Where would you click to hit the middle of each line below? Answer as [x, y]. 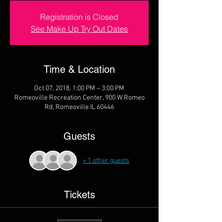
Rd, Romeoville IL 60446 [79, 107]
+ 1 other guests [106, 161]
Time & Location [79, 69]
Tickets [79, 195]
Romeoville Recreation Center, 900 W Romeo [79, 98]
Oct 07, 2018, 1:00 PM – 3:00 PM [79, 88]
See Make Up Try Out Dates [79, 29]
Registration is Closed [79, 17]
